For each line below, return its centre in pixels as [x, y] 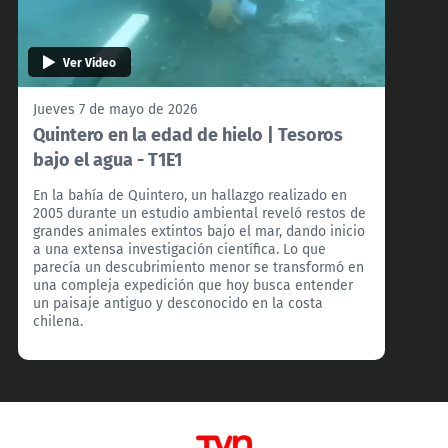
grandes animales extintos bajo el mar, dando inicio [199, 230]
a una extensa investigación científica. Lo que [179, 248]
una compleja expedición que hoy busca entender [193, 284]
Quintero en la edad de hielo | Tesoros [188, 133]
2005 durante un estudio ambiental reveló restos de [199, 212]
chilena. [58, 320]
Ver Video [89, 61]
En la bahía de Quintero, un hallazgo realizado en [190, 194]
